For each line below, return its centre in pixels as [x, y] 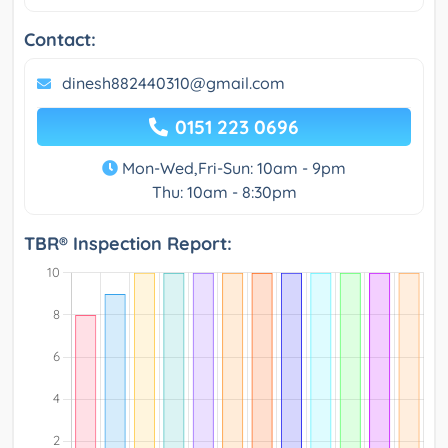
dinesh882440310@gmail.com [173, 83]
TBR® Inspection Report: [128, 244]
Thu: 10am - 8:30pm [224, 192]
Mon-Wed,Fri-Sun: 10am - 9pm [232, 168]
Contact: [60, 40]
